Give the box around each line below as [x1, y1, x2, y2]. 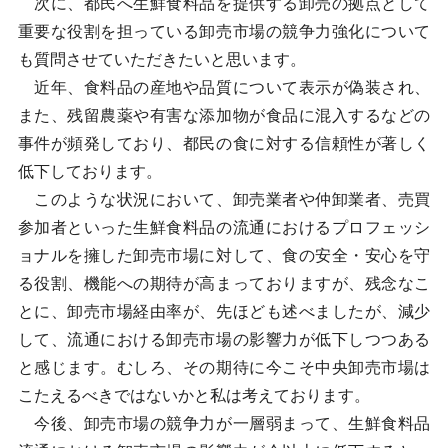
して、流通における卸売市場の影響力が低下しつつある [17, 331, 431, 348]
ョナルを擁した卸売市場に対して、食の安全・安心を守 [17, 247, 431, 264]
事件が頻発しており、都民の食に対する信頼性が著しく [17, 135, 431, 152]
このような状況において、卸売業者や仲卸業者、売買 [17, 191, 431, 208]
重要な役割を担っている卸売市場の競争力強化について [17, 23, 431, 40]
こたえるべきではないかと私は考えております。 [17, 387, 370, 404]
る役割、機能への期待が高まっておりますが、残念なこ [17, 275, 431, 292]
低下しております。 [17, 163, 162, 180]
